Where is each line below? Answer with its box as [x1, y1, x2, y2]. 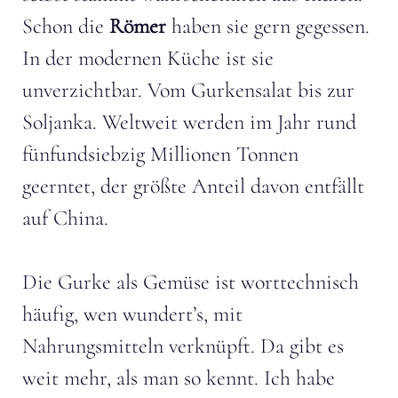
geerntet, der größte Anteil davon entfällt [22, 172, 364, 199]
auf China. [22, 204, 108, 231]
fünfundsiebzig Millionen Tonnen [22, 140, 298, 167]
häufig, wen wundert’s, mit [22, 300, 243, 327]
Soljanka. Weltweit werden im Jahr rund [22, 108, 356, 135]
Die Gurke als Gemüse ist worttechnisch [22, 268, 359, 295]
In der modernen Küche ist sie [22, 44, 274, 71]
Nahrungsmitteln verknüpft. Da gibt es [22, 332, 344, 359]
